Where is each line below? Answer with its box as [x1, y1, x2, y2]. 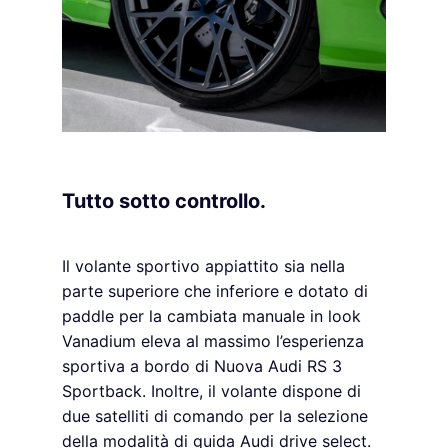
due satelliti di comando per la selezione [62, 406, 368, 427]
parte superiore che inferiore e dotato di [62, 281, 368, 302]
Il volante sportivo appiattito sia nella [62, 256, 345, 277]
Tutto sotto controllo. [62, 189, 266, 214]
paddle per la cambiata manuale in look [62, 306, 361, 327]
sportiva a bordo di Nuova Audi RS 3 [62, 356, 342, 377]
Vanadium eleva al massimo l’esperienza [62, 331, 364, 352]
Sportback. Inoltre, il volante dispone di [62, 381, 361, 402]
